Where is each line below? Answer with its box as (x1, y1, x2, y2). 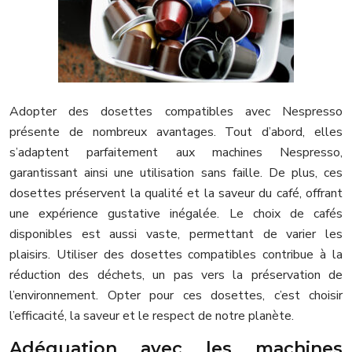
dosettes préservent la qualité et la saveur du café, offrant (9, 184, 343, 202)
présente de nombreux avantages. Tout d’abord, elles (9, 123, 343, 141)
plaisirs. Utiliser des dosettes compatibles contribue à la (9, 245, 343, 263)
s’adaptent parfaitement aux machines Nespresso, (9, 143, 343, 161)
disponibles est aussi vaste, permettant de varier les (9, 225, 343, 243)
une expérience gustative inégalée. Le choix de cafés (9, 204, 343, 222)
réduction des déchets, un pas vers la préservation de (9, 266, 343, 284)
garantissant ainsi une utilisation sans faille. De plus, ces (9, 163, 343, 181)
